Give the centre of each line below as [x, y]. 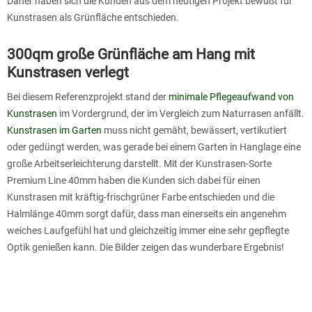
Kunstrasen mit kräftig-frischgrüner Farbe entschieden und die [141, 197]
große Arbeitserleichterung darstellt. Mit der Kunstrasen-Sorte [139, 163]
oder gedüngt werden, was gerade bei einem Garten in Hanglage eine [154, 147]
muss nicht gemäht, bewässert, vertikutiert [194, 130]
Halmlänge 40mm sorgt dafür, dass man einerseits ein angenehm [147, 213]
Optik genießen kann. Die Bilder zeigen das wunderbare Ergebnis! [146, 247]
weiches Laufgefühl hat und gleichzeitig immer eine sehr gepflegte [148, 230]
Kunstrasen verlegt [68, 72]
